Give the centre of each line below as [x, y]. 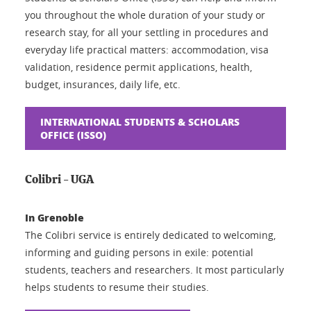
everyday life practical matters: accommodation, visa [147, 49]
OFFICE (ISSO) [73, 134]
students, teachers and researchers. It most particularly [154, 269]
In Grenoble [54, 217]
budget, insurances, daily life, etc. [103, 84]
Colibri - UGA [59, 179]
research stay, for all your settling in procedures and [147, 32]
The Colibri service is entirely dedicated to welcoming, [150, 235]
